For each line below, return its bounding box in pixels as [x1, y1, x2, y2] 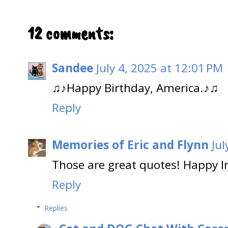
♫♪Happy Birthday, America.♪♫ [52, 80, 218, 96]
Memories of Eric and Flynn [52, 136, 209, 153]
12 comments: [27, 21, 113, 45]
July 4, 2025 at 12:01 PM [96, 60, 223, 76]
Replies [44, 203, 68, 213]
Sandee [52, 60, 93, 76]
